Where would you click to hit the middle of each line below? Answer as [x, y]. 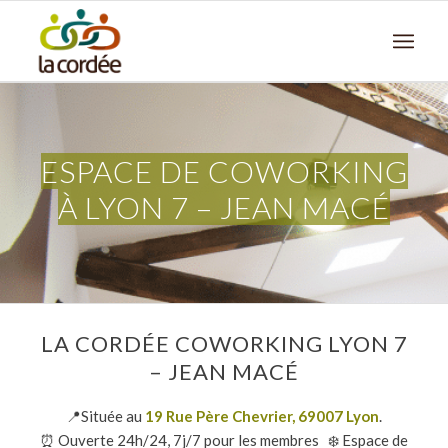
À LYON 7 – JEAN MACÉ [224, 207]
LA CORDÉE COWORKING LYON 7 [224, 343]
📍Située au [105, 416]
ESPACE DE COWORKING [224, 171]
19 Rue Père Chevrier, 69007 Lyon [262, 416]
